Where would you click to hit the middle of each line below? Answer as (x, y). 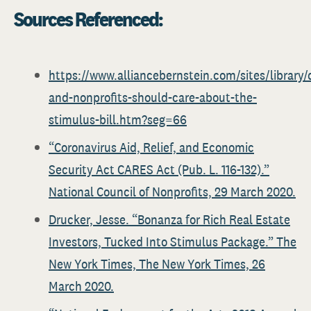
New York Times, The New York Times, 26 (157, 264)
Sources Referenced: (88, 19)
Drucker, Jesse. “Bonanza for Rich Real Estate (169, 219)
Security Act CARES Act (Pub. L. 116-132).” (159, 169)
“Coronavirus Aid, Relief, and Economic (151, 147)
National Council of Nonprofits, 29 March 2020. (172, 192)
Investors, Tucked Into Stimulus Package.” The (173, 242)
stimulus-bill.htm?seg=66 (118, 119)
